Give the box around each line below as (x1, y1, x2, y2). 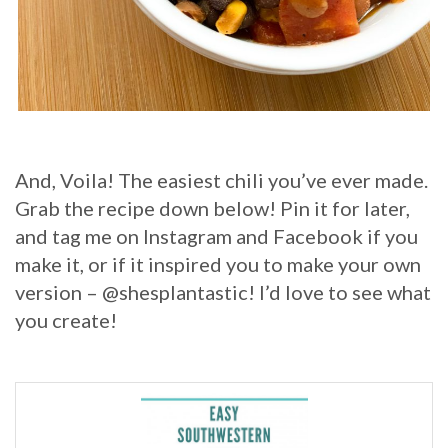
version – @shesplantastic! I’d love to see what (15, 280, 431, 305)
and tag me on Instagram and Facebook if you (15, 224, 418, 249)
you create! (15, 308, 117, 333)
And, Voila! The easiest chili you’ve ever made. (15, 168, 428, 193)
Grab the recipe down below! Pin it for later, (15, 196, 410, 221)
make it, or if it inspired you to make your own (15, 252, 421, 277)
